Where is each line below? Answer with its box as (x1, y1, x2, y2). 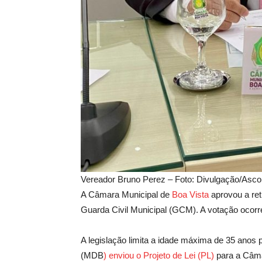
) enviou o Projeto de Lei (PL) (104, 250, 214, 261)
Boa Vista (172, 189, 209, 200)
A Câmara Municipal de (81, 189, 172, 200)
